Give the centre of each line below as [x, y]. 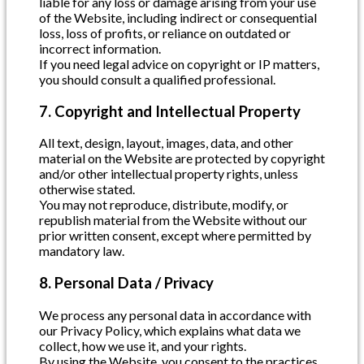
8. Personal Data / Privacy [126, 283]
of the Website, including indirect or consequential [178, 17]
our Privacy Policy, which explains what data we [170, 330]
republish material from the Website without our [173, 220]
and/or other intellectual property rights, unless [169, 174]
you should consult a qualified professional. [157, 79]
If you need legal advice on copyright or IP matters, [179, 64]
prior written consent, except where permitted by [175, 236]
